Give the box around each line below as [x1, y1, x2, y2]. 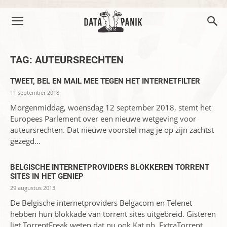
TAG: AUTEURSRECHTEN [10, 54, 124, 66]
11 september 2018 [10, 89, 59, 96]
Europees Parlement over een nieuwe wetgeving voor [10, 113, 196, 124]
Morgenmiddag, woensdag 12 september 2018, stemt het [10, 102, 211, 112]
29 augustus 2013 [10, 184, 55, 192]
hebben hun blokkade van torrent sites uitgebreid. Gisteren [10, 209, 216, 219]
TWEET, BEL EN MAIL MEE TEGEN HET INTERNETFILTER [10, 77, 200, 86]
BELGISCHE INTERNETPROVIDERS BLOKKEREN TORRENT [10, 163, 209, 172]
